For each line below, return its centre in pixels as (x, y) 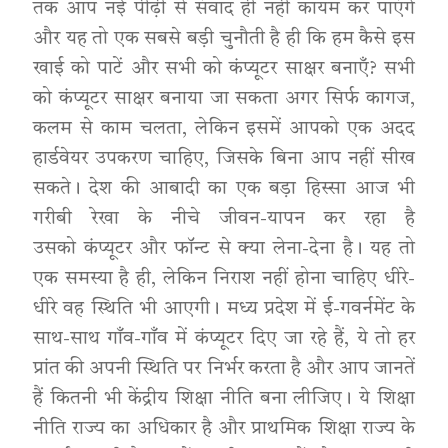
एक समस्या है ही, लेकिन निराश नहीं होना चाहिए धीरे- (224, 279)
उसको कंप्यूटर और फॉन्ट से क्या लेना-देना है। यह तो (224, 249)
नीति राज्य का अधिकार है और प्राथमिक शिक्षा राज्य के (224, 429)
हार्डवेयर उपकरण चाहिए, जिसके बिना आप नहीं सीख (224, 159)
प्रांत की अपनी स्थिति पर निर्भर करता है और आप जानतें (224, 369)
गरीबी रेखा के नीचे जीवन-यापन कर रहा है (224, 219)
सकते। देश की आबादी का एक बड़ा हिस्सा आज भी (224, 189)
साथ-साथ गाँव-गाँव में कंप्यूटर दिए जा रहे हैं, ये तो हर (224, 339)
